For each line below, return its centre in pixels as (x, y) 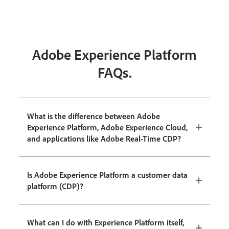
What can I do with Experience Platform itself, (106, 222)
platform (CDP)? (55, 186)
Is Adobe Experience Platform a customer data (108, 175)
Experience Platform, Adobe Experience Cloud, (108, 127)
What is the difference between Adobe (94, 116)
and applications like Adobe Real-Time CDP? (105, 138)
